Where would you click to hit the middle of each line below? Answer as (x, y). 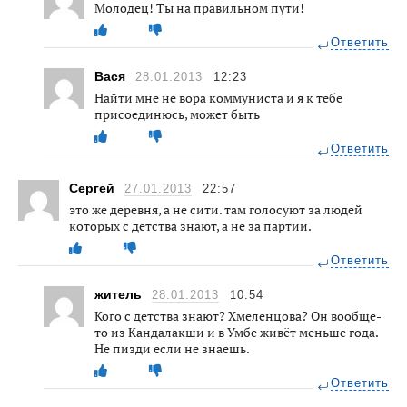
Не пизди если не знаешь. (172, 348)
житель (120, 294)
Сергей (94, 188)
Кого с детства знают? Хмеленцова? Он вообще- (238, 315)
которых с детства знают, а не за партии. (190, 225)
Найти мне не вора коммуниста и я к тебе (218, 97)
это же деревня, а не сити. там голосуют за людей (216, 209)
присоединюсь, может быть (177, 114)
